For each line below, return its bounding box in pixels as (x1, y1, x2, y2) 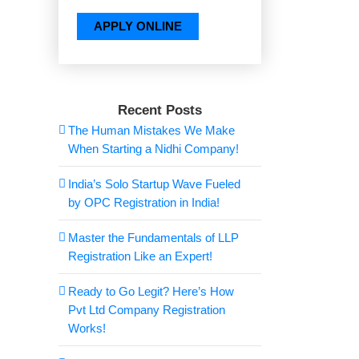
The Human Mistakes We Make (68, 123, 235, 137)
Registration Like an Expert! (68, 249, 212, 263)
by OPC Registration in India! (68, 196, 220, 209)
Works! (68, 321, 106, 335)
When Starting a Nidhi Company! (68, 142, 239, 155)
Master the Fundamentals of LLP (68, 231, 239, 244)
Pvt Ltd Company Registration (68, 303, 225, 317)
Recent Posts (118, 103, 202, 118)
